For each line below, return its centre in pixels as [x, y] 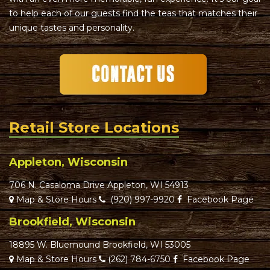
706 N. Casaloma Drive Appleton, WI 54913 [99, 185]
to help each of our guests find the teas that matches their [133, 13]
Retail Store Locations [94, 127]
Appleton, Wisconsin [68, 162]
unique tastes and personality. [72, 28]
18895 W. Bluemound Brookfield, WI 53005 [100, 245]
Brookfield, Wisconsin [72, 222]
